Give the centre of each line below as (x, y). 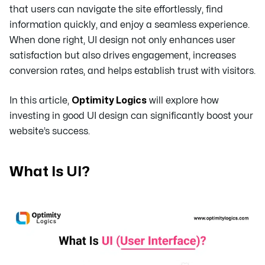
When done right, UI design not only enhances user (122, 40)
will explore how (183, 101)
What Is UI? (50, 172)
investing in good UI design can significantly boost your (131, 116)
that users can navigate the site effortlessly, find (116, 9)
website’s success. (50, 131)
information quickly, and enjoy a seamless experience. (130, 25)
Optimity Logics (109, 101)
